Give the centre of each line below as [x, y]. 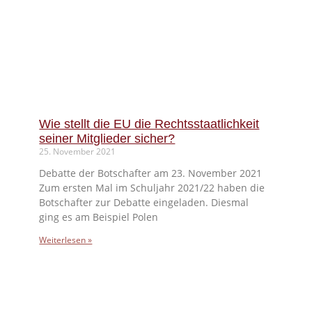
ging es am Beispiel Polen [99, 217]
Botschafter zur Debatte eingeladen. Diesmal [144, 203]
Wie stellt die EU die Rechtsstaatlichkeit [149, 124]
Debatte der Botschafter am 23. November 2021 [151, 173]
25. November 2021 [78, 152]
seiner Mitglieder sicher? [107, 139]
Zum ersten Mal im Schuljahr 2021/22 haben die [152, 188]
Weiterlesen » [66, 240]
